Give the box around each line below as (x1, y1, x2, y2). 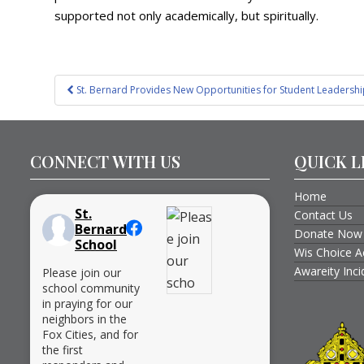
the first (42, 342, 83, 358)
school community (42, 280, 140, 297)
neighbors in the (42, 311, 127, 327)
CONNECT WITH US (30, 150, 180, 173)
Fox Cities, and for (42, 327, 138, 343)
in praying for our (42, 296, 132, 312)
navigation (54, 93, 150, 119)
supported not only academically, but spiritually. (54, 7, 319, 24)
